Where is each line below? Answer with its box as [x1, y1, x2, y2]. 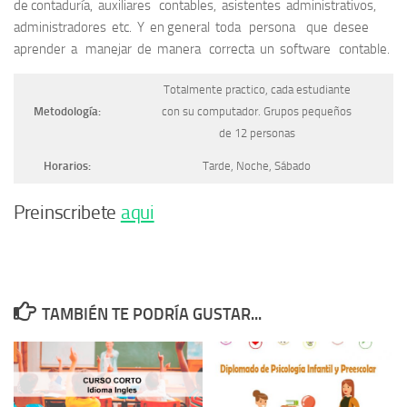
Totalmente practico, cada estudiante [163, 82, 351, 96]
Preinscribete [14, 202, 121, 224]
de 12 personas [218, 125, 295, 140]
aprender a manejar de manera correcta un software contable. [14, 40, 390, 57]
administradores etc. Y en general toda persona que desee [14, 18, 372, 35]
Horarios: [43, 158, 91, 173]
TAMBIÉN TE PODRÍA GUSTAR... [41, 304, 262, 325]
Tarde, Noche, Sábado [203, 158, 311, 173]
